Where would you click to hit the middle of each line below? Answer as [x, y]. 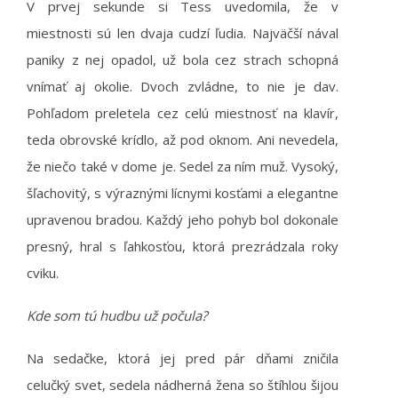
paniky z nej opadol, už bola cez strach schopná [183, 60]
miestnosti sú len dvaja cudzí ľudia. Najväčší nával [183, 33]
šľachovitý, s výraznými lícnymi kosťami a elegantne [183, 193]
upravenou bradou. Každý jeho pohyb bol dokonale [183, 219]
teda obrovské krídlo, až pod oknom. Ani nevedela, [183, 139]
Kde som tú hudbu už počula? [117, 315]
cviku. [43, 273]
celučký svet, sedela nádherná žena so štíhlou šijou [183, 385]
